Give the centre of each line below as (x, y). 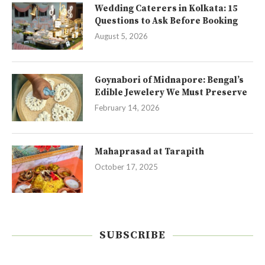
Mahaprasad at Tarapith (149, 152)
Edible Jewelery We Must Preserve (171, 93)
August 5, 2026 (121, 36)
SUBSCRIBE (132, 235)
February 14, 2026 (127, 108)
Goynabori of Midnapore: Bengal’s (169, 80)
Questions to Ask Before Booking (166, 21)
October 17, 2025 (126, 167)
